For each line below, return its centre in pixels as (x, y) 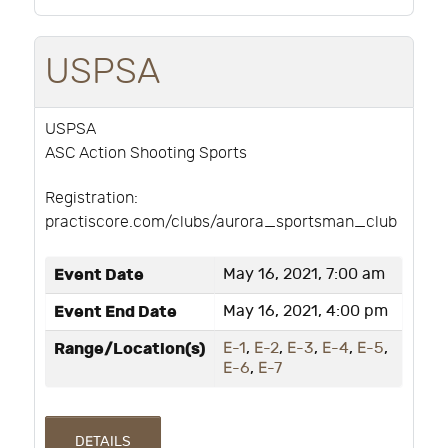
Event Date (99, 274)
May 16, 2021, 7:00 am (304, 274)
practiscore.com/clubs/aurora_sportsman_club (221, 222)
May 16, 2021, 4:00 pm (305, 311)
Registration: (91, 198)
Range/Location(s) (130, 348)
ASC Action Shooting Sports (146, 153)
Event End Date (115, 311)
